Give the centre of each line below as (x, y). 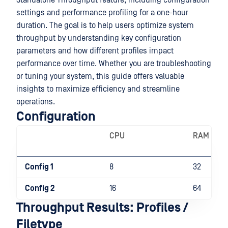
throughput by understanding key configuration (99, 38)
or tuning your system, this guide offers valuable (100, 76)
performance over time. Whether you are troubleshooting (114, 64)
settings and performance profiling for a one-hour (102, 13)
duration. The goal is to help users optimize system (105, 25)
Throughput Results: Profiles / (102, 208)
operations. (36, 102)
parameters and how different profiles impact (95, 51)
